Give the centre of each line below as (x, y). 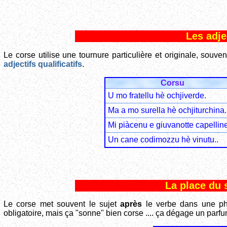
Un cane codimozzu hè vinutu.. (163, 140)
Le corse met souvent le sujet (62, 204)
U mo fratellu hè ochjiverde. (157, 96)
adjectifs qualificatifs (43, 64)
